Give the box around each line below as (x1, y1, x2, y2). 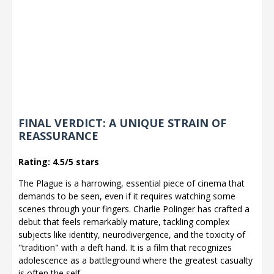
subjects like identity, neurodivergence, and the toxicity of (18, 229, 245, 240)
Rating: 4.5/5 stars (18, 156, 99, 168)
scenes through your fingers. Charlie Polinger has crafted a (18, 203, 250, 215)
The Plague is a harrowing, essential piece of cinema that (18, 177, 245, 189)
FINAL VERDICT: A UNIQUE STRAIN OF (18, 116, 226, 130)
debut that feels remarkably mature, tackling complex (18, 216, 229, 228)
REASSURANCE (18, 128, 98, 143)
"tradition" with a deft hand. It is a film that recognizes (18, 242, 232, 253)
